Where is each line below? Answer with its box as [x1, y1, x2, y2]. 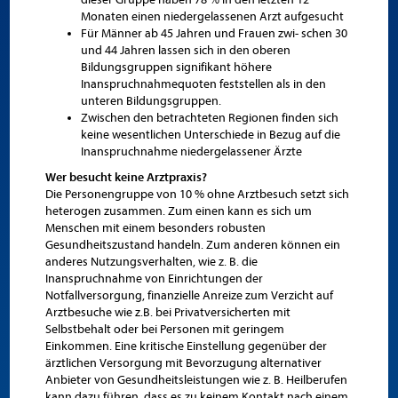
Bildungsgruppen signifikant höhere [81, 60, 273, 75]
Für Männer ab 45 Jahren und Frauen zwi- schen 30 [81, 26, 348, 41]
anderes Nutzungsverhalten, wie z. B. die [45, 254, 259, 269]
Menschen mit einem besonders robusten [45, 220, 267, 235]
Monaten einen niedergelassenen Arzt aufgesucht [81, 9, 345, 24]
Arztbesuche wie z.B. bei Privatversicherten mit [45, 305, 291, 320]
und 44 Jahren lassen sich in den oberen [81, 43, 291, 58]
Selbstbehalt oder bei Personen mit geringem [45, 322, 285, 337]
